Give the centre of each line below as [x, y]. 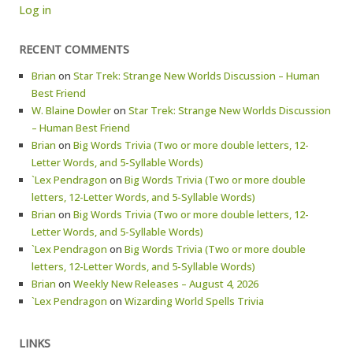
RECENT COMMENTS [74, 49]
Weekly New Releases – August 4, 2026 [166, 284]
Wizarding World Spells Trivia [194, 301]
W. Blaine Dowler [71, 110]
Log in [35, 10]
